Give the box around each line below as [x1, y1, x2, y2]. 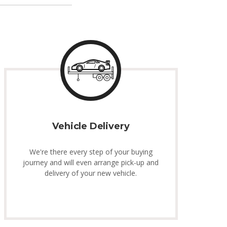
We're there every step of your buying [29, 146, 153, 157]
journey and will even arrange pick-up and [23, 157, 159, 167]
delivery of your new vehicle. [45, 168, 137, 178]
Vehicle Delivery [52, 120, 130, 131]
